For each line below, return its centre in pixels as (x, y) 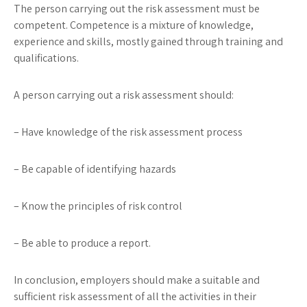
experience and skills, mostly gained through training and (148, 41)
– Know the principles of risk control (98, 206)
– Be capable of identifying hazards (95, 169)
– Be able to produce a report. (82, 243)
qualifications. (46, 58)
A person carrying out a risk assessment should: (124, 95)
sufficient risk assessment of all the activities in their (135, 296)
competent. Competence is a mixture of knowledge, (134, 25)
